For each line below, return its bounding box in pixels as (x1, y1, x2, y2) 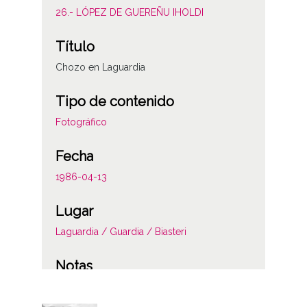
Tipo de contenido (55, 93, 174, 110)
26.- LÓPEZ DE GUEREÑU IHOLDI (55, 7, 204, 19)
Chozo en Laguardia (55, 62, 145, 73)
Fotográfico (55, 116, 107, 128)
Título (55, 38, 95, 56)
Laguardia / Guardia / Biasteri (55, 226, 186, 238)
